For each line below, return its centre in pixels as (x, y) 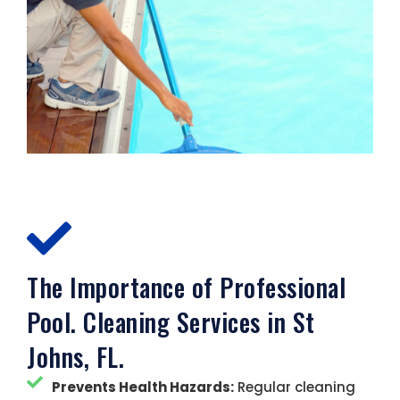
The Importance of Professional (186, 287)
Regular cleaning (294, 387)
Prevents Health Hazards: (142, 387)
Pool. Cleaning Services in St (171, 322)
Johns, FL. (75, 357)
